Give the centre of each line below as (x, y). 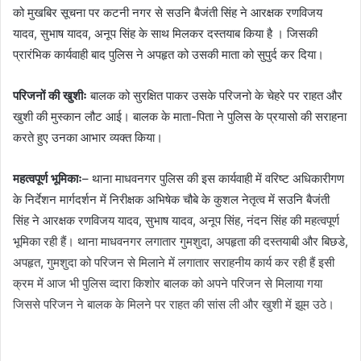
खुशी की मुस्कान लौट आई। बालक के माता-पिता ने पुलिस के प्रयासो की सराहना (180, 116)
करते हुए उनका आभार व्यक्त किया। (88, 137)
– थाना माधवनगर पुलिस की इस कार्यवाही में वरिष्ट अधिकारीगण (213, 178)
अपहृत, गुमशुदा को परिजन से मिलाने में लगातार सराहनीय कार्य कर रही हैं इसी (174, 262)
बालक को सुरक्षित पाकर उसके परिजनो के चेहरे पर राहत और (215, 95)
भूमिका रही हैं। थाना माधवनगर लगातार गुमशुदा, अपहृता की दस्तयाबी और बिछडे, (180, 241)
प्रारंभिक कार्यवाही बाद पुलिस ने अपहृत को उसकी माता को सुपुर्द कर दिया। (168, 54)
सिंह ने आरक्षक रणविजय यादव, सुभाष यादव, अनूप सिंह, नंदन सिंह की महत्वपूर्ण (176, 220)
